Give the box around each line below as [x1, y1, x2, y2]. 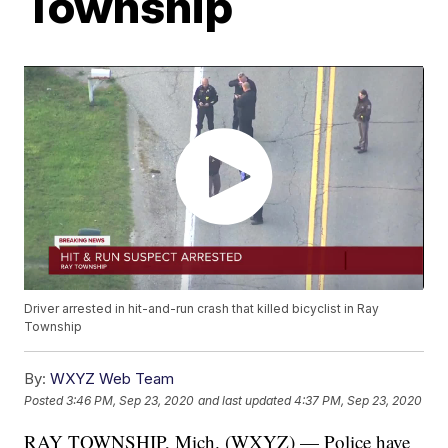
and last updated [198, 392, 292, 408]
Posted [24, 392, 67, 408]
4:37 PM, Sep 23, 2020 [294, 392, 423, 408]
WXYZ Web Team [50, 369, 175, 389]
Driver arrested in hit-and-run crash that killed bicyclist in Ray [24, 301, 380, 317]
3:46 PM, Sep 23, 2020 [66, 392, 195, 408]
